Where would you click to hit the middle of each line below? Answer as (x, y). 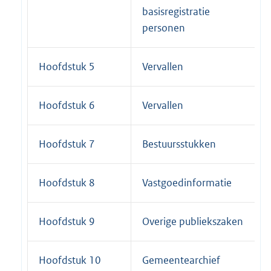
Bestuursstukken (179, 144)
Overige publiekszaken (193, 222)
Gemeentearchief (181, 260)
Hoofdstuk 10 (70, 260)
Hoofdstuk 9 (67, 222)
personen (164, 28)
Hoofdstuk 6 (67, 106)
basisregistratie (176, 12)
